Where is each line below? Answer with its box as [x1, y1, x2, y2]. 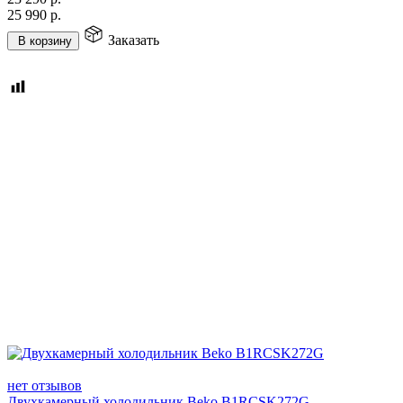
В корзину [18, 33, 72, 48]
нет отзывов [7, 377, 82, 393]
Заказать [108, 31, 159, 48]
